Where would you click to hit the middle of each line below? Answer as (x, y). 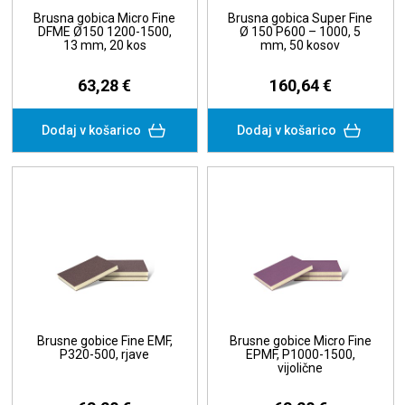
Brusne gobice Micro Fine (300, 341)
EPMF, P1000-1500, (300, 355)
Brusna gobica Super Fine (301, 19)
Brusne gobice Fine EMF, (104, 341)
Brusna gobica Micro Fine (105, 19)
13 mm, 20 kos (104, 46)
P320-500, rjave (105, 355)
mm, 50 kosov (301, 46)
